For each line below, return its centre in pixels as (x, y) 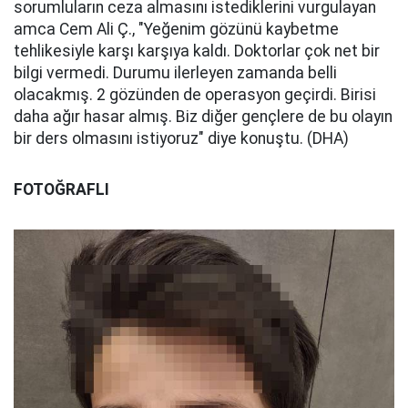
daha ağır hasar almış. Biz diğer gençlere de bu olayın (203, 117)
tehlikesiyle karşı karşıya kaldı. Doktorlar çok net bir (197, 51)
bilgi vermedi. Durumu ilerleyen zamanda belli (175, 73)
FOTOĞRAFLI (61, 189)
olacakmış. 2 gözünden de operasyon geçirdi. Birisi (195, 95)
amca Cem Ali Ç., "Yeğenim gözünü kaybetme (176, 29)
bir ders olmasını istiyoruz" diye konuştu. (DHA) (181, 138)
